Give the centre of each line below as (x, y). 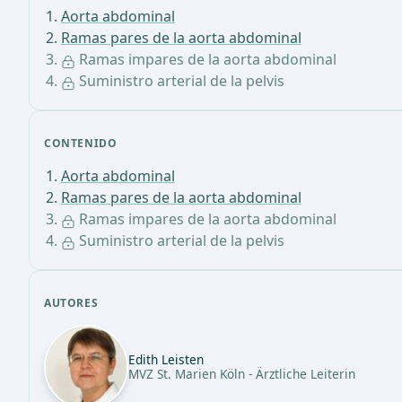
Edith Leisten (166, 360)
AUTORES (71, 303)
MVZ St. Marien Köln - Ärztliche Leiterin (242, 374)
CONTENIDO (81, 144)
